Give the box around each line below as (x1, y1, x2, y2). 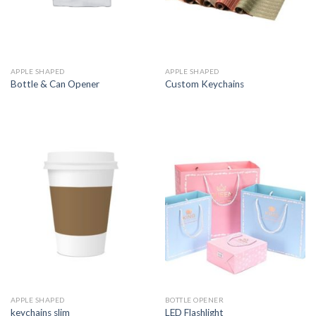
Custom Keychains (164, 78, 244, 90)
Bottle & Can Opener (10, 78, 99, 90)
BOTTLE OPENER (164, 296, 224, 305)
